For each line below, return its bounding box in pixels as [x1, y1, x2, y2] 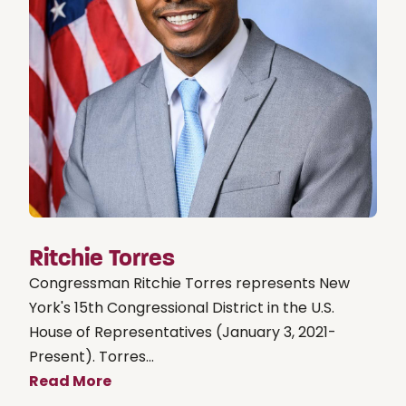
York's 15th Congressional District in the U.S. [29, 296, 334, 318]
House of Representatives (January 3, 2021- [29, 321, 336, 343]
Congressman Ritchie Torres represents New [29, 272, 350, 294]
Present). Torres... [29, 345, 154, 367]
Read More [29, 370, 111, 391]
